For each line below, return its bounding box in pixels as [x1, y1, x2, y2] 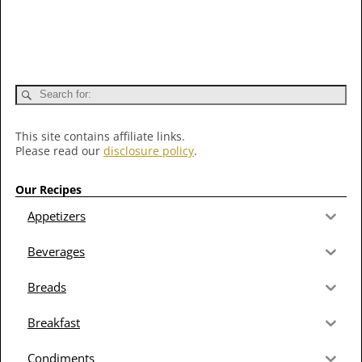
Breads [27, 278, 66, 295]
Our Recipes [15, 181, 82, 197]
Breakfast [27, 314, 80, 330]
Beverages [27, 242, 85, 259]
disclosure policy [103, 142, 194, 158]
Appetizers [27, 207, 86, 224]
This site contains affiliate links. [15, 128, 185, 144]
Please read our [15, 142, 103, 158]
